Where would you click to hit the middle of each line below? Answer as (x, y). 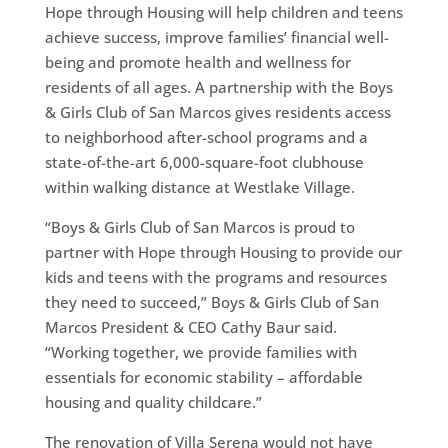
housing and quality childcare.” (153, 401)
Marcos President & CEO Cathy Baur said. (190, 326)
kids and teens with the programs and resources (215, 276)
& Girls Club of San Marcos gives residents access (217, 111)
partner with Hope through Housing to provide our (223, 251)
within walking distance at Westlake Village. (199, 186)
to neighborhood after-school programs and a (206, 136)
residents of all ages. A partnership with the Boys (218, 86)
